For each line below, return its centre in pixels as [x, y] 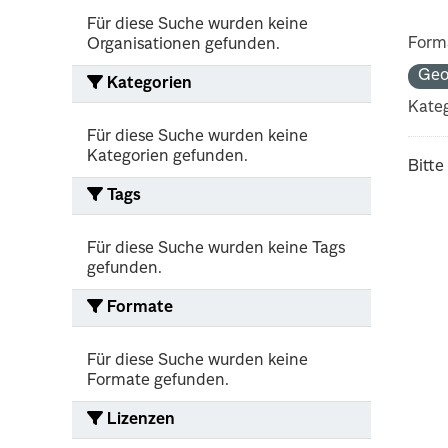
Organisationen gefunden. [183, 44]
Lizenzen [139, 419]
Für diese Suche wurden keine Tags [216, 248]
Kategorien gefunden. [167, 156]
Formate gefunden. [158, 380]
